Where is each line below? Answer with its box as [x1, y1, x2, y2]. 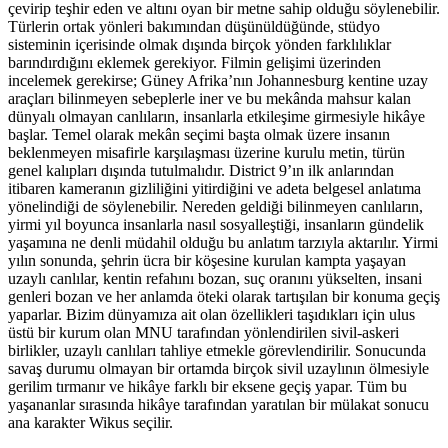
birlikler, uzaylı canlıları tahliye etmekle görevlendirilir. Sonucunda [8, 341, 426, 359]
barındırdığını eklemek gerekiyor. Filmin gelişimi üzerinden [8, 53, 381, 71]
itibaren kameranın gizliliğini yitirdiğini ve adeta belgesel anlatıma [8, 179, 421, 197]
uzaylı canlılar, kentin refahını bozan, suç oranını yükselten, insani [8, 269, 422, 287]
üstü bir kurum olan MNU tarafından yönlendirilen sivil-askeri [8, 323, 399, 341]
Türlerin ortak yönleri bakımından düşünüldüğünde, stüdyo [8, 17, 380, 35]
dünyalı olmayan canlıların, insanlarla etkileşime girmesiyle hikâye [8, 107, 425, 125]
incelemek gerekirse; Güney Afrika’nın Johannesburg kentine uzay [8, 71, 428, 89]
